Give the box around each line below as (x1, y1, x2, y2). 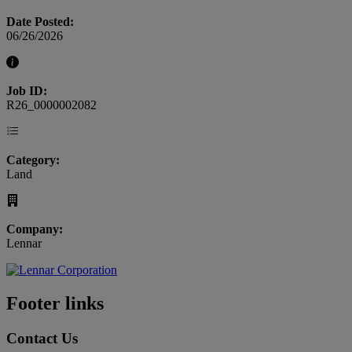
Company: (6, 222, 63, 236)
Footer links (6, 293, 104, 314)
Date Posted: (6, 15, 74, 29)
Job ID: (6, 84, 47, 98)
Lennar (6, 236, 42, 251)
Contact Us (6, 330, 78, 347)
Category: (6, 153, 60, 167)
